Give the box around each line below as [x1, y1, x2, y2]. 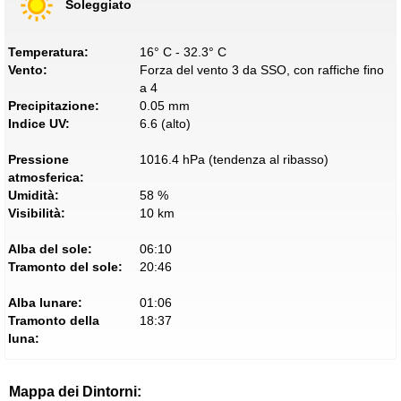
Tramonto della [8, 313, 99, 328]
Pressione [8, 152, 69, 166]
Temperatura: [8, 45, 89, 59]
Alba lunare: [8, 295, 82, 310]
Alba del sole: [8, 242, 92, 256]
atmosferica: [8, 170, 84, 184]
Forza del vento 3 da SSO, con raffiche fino [139, 63, 384, 77]
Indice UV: [8, 116, 70, 131]
